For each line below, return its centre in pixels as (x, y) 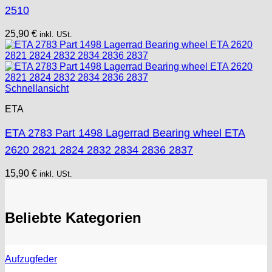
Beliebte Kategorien (73, 218)
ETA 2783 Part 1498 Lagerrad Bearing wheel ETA (125, 133)
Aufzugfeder (31, 259)
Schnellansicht (37, 89)
